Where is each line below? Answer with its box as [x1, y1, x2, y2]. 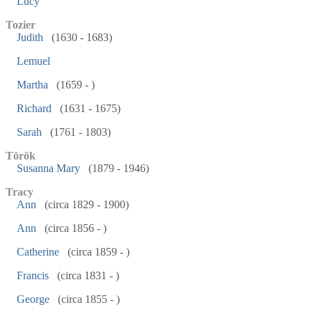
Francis [17, 270, 49, 281]
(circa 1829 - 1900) [42, 198, 129, 210]
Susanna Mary [17, 162, 80, 174]
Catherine [17, 246, 59, 258]
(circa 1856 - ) [42, 222, 107, 234]
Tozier [6, 19, 36, 31]
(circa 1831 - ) [54, 270, 119, 281]
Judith [17, 31, 43, 43]
